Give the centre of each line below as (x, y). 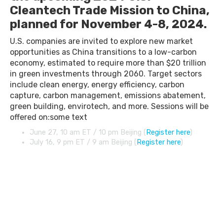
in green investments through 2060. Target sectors (106, 74)
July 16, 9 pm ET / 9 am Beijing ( (83, 142)
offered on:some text (49, 117)
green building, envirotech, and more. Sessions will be (109, 106)
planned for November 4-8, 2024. (108, 24)
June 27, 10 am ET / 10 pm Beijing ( (88, 132)
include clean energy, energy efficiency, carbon (97, 85)
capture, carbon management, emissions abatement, (108, 95)
